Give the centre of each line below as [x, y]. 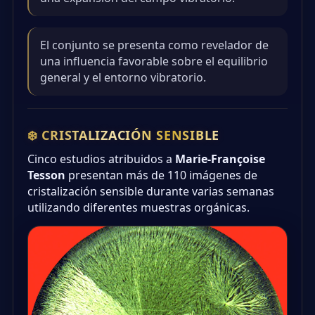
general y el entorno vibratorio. [123, 77]
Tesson [46, 175]
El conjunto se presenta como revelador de [154, 45]
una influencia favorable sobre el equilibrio [154, 61]
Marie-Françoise [220, 159]
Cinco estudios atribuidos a [101, 159]
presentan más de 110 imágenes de [161, 175]
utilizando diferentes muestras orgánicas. [139, 207]
